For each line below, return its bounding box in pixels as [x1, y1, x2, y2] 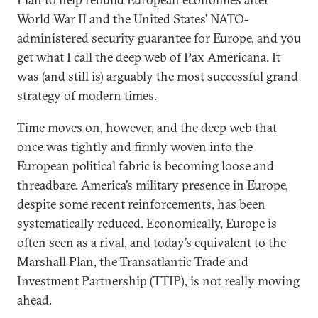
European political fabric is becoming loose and [17, 158, 274, 174]
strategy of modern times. [17, 87, 157, 104]
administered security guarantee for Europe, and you [17, 30, 301, 46]
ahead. [17, 292, 52, 308]
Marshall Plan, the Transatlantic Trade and [17, 253, 248, 270]
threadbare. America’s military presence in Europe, [17, 177, 288, 193]
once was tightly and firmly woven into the [17, 138, 253, 155]
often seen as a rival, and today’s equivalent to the [17, 234, 286, 251]
